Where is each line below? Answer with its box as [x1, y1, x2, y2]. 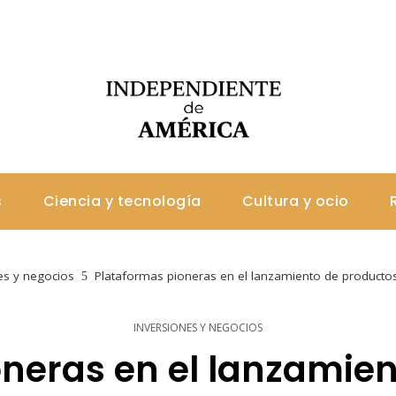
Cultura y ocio [241, 191, 349, 211]
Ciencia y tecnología [42, 191, 202, 211]
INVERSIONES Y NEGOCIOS [133, 320, 263, 335]
